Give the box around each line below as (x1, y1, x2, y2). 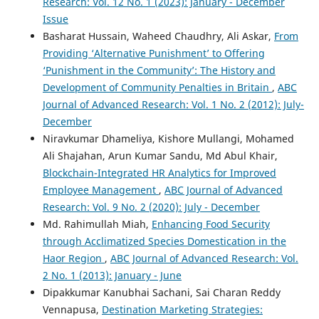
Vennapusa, (42, 303, 102, 317)
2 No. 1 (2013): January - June (42, 268, 182, 283)
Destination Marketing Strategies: (101, 303, 263, 317)
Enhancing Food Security (151, 217, 270, 231)
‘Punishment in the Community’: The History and (42, 63, 276, 78)
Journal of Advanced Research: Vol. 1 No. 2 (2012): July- (42, 98, 304, 112)
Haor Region (42, 251, 105, 266)
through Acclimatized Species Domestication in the (42, 234, 286, 249)
